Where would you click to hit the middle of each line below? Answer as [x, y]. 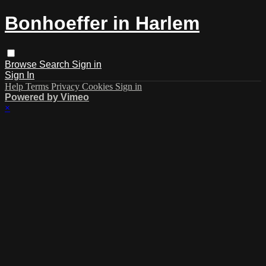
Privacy [66, 86]
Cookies [99, 86]
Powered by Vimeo [47, 97]
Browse [22, 64]
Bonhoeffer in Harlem [102, 23]
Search [56, 64]
